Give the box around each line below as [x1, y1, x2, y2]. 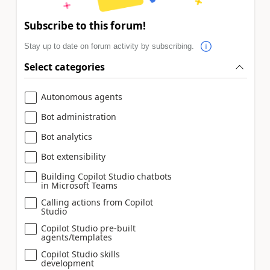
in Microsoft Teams [41, 179, 118, 191]
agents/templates [41, 231, 112, 243]
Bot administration [41, 110, 116, 122]
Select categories [24, 60, 105, 74]
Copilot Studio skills [41, 248, 120, 260]
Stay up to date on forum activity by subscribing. [24, 42, 196, 51]
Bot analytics [41, 130, 92, 142]
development [41, 257, 94, 269]
